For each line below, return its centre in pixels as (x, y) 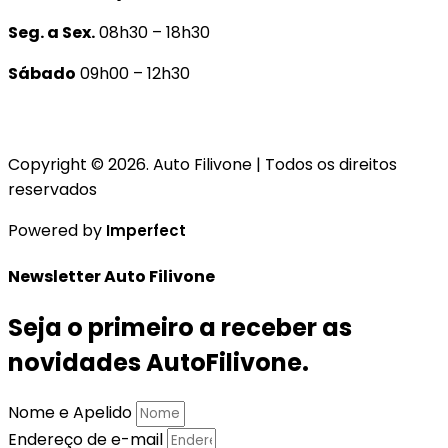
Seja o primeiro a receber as (180, 328)
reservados (52, 189)
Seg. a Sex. (51, 32)
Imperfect (146, 230)
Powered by (57, 230)
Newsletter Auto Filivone (111, 276)
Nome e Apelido (72, 412)
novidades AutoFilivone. (158, 363)
